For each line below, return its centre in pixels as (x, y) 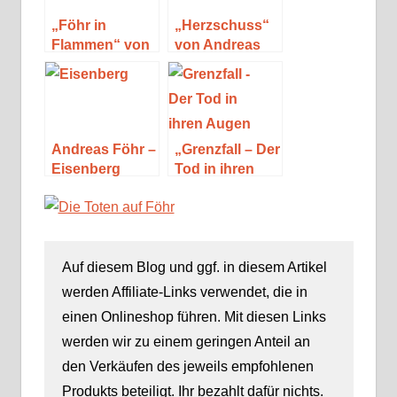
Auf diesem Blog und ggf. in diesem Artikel (194, 268)
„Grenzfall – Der (227, 150)
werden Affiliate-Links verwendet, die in (184, 292)
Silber (70, 84)
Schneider (209, 228)
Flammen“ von (100, 45)
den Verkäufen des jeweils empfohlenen (187, 367)
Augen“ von (215, 189)
